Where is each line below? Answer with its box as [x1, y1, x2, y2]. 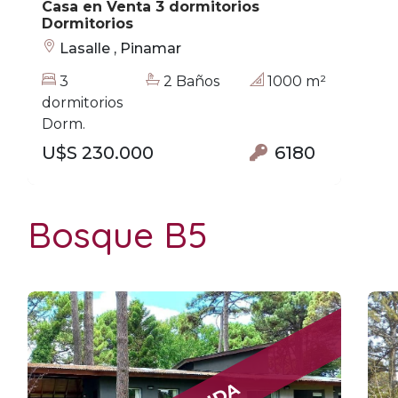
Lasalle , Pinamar [56, 40, 181, 57]
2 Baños [159, 73, 219, 90]
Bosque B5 [28, 212, 208, 257]
